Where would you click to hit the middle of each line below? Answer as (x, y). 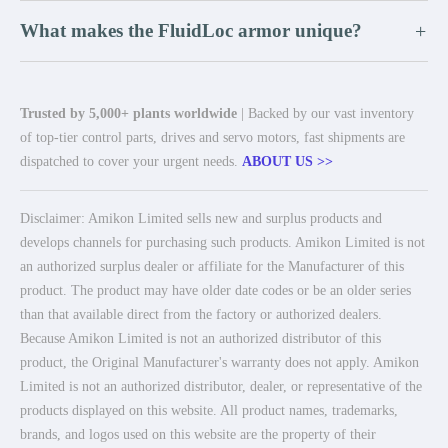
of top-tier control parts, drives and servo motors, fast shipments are (212, 137)
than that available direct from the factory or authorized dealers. (201, 314)
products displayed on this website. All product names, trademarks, (209, 410)
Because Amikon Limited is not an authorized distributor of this (200, 338)
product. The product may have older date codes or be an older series (215, 290)
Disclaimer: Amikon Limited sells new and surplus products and (201, 218)
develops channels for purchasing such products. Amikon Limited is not (222, 242)
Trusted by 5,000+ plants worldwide (128, 113)
